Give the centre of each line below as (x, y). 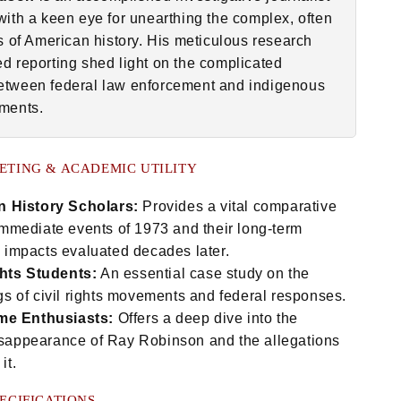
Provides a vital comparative (238, 207)
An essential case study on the (203, 274)
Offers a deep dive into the (206, 319)
